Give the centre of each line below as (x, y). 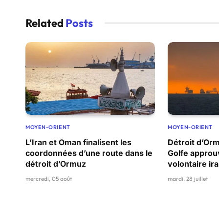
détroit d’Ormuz (56, 164)
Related (45, 23)
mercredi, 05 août (49, 178)
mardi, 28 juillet (188, 178)
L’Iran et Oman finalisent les (78, 142)
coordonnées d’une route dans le (89, 153)
